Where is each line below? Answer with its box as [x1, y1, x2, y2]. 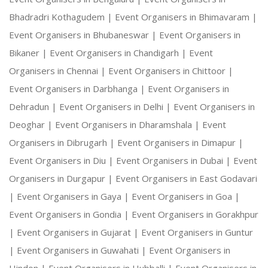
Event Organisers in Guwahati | [17, 244, 149, 257]
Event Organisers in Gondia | [9, 208, 132, 221]
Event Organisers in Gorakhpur [132, 208, 258, 221]
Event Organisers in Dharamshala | [55, 118, 202, 131]
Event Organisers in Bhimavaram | [115, 11, 257, 23]
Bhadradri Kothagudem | [9, 11, 115, 23]
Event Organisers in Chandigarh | [50, 47, 189, 59]
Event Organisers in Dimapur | [117, 136, 243, 149]
